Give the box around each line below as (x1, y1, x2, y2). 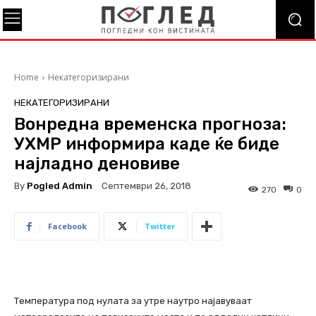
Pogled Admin (27, 180, 92, 191)
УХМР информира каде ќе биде (14, 134, 279, 154)
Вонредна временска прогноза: (14, 114, 286, 134)
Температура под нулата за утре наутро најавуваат (14, 296, 252, 307)
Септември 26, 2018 (102, 181, 191, 192)
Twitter (145, 221, 175, 232)
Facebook (48, 221, 87, 232)
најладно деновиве (14, 154, 180, 174)
